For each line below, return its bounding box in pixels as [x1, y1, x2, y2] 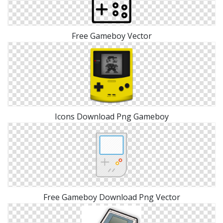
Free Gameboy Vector [71, 30, 152, 42]
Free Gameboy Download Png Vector [43, 192, 180, 203]
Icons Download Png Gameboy [54, 111, 169, 122]
